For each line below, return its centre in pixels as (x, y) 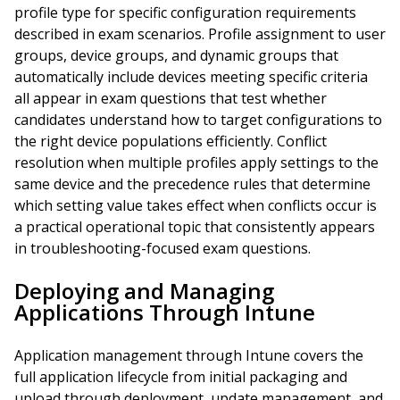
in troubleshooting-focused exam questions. (162, 248)
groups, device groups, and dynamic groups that (176, 55)
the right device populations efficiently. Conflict (171, 141)
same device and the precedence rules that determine (192, 184)
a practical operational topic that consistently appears (195, 227)
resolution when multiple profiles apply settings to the (196, 162)
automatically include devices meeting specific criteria (191, 77)
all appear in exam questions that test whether (171, 98)
